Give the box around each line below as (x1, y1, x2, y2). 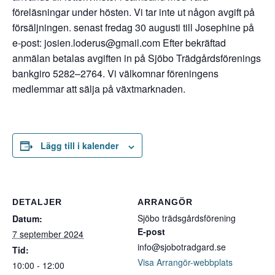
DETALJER (12, 197, 62, 207)
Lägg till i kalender (41, 139, 118, 152)
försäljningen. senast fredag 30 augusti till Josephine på (12, 20, 254, 35)
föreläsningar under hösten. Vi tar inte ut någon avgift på (12, 5, 255, 20)
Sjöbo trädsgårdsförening (137, 212, 236, 225)
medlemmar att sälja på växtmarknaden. (12, 82, 185, 96)
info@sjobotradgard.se (137, 241, 226, 254)
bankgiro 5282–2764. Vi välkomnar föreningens (12, 66, 219, 81)
